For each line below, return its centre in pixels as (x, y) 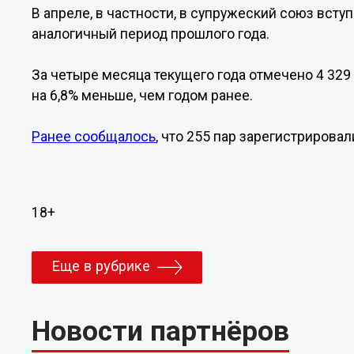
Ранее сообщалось (94, 137)
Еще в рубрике (101, 266)
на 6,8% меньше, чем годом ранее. (143, 96)
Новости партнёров (161, 331)
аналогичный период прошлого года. (151, 34)
